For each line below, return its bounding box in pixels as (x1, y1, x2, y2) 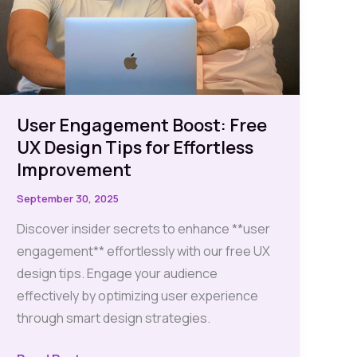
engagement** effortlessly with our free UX (17, 242, 271, 261)
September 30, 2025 (17, 190, 120, 206)
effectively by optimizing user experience (17, 287, 259, 305)
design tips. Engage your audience (17, 265, 218, 283)
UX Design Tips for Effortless (17, 135, 254, 159)
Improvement (17, 157, 132, 182)
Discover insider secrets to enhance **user (17, 220, 271, 238)
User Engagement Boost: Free (17, 112, 268, 137)
